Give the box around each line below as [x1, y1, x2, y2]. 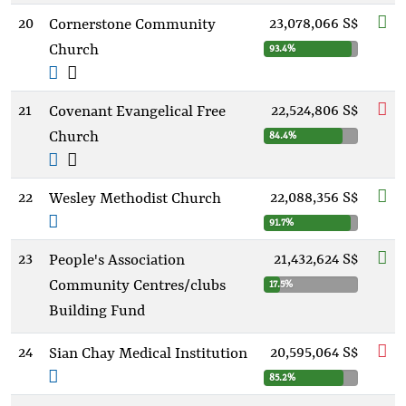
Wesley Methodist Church [49, 190, 221, 208]
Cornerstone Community [49, 16, 216, 34]
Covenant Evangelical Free [49, 103, 226, 121]
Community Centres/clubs [49, 277, 226, 295]
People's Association [49, 252, 185, 269]
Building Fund [49, 303, 145, 320]
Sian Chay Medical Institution [49, 345, 247, 362]
